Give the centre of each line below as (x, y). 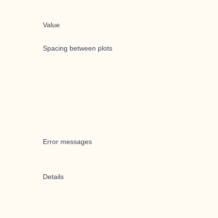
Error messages (67, 141)
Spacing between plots (78, 48)
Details (53, 176)
